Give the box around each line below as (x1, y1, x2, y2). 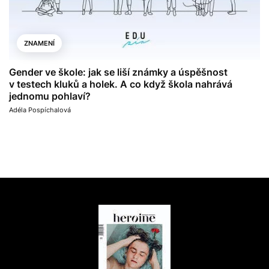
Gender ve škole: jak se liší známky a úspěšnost (9, 66, 228, 79)
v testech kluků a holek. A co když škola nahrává (9, 78, 232, 91)
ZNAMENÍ (24, 39, 55, 48)
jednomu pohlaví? (9, 90, 91, 103)
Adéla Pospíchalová (9, 106, 71, 115)
